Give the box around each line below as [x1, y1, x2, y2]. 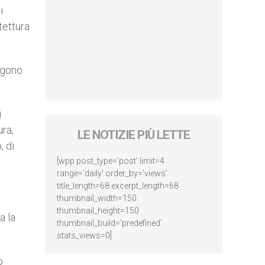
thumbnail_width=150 [57, 193, 137, 203]
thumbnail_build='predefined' [57, 218, 162, 228]
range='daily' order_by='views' [57, 169, 167, 178]
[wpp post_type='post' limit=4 [57, 156, 164, 166]
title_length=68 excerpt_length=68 [57, 181, 179, 190]
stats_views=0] [57, 231, 112, 240]
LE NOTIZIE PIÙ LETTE [77, 128, 190, 142]
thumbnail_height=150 [57, 206, 139, 215]
